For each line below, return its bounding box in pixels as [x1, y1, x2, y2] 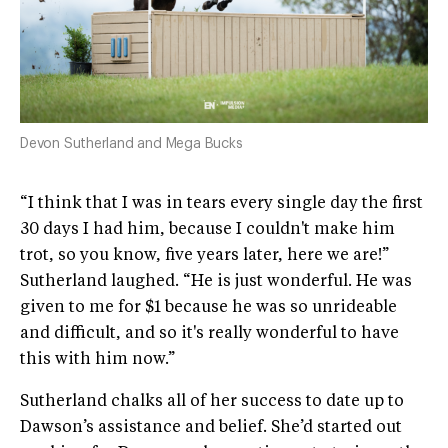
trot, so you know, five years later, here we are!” [20, 248, 389, 265]
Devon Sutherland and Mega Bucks [20, 137, 243, 152]
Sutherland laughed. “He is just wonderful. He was [20, 274, 412, 291]
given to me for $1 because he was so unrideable [20, 300, 397, 317]
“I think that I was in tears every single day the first [20, 196, 423, 213]
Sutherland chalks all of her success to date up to [20, 394, 404, 411]
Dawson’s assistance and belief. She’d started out [20, 420, 402, 437]
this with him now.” [20, 352, 175, 369]
